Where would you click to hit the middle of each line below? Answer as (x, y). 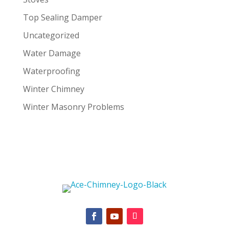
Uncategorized (51, 36)
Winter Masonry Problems (73, 107)
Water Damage (52, 53)
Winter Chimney (53, 89)
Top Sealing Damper (62, 18)
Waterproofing (51, 71)
